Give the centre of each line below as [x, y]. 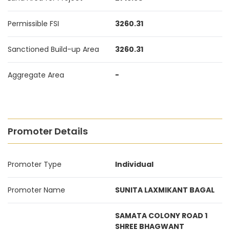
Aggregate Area [36, 75]
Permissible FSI [33, 24]
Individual [134, 164]
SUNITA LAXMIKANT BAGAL [165, 190]
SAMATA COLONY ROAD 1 [161, 216]
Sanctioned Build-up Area [53, 49]
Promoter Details [48, 131]
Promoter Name [36, 190]
